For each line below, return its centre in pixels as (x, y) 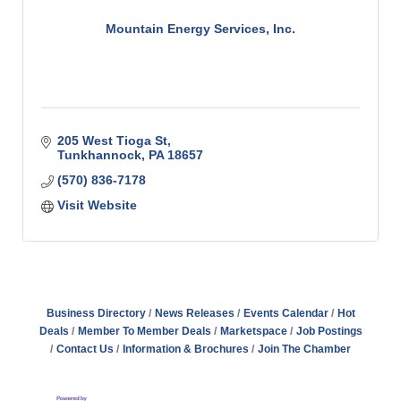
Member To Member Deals (144, 331)
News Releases (194, 313)
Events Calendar (286, 313)
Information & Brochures (186, 349)
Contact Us (85, 349)
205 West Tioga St (112, 141)
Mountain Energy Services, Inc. (200, 29)
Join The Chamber (304, 349)
